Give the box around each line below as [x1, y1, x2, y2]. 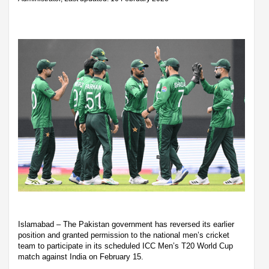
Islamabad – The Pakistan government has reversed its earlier [18, 219, 234, 229]
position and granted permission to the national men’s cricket [18, 230, 229, 240]
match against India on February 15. [18, 252, 144, 261]
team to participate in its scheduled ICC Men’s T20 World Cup [18, 241, 233, 250]
